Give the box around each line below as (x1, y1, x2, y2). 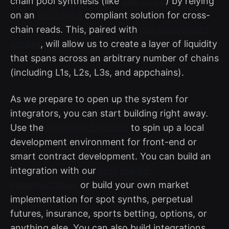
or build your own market (78, 179, 189, 191)
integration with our (10, 165, 99, 176)
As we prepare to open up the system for (10, 94, 188, 105)
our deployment (140, 24, 209, 35)
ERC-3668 (37, 10, 82, 21)
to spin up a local (128, 122, 204, 133)
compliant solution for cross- (82, 10, 210, 21)
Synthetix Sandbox (46, 122, 128, 133)
